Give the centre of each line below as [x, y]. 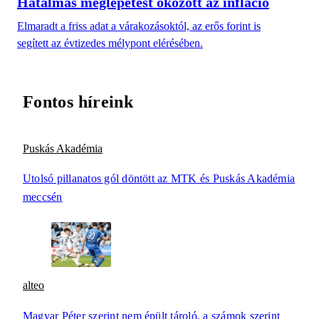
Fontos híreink [78, 102]
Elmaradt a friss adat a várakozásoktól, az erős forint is [139, 26]
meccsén [43, 197]
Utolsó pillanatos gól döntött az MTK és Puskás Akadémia [159, 179]
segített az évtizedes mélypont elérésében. [110, 43]
